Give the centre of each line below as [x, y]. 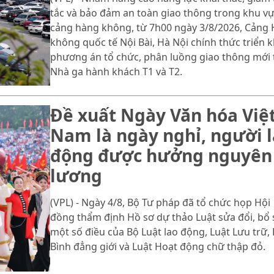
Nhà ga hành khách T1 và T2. [116, 72]
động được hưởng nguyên [161, 156]
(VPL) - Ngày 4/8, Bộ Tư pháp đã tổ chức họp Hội [160, 203]
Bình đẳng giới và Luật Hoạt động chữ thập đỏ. [157, 247]
